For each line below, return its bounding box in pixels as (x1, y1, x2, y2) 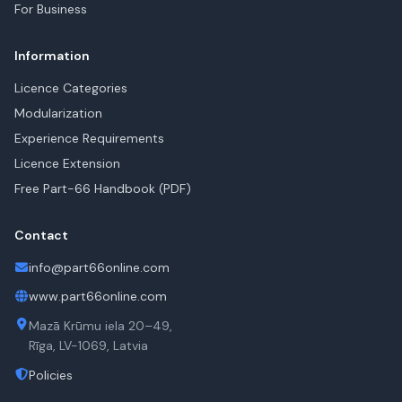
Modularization (14, 105, 102, 121)
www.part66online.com (29, 288, 167, 304)
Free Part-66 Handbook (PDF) (14, 180, 191, 197)
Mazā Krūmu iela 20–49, (29, 318, 172, 334)
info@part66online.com (29, 259, 170, 275)
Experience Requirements (14, 130, 164, 146)
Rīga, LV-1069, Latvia (29, 337, 148, 354)
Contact (14, 227, 68, 243)
